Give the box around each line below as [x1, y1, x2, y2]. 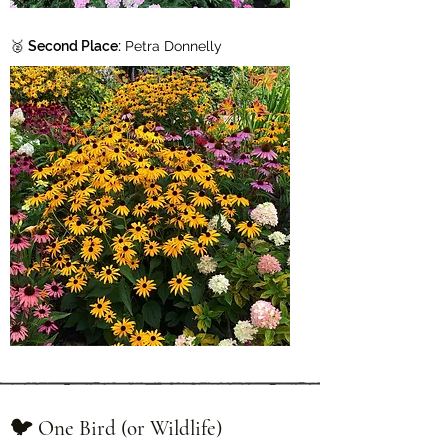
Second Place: [28, 38, 121, 54]
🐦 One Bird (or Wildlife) [10, 416, 222, 441]
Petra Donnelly [121, 38, 222, 54]
